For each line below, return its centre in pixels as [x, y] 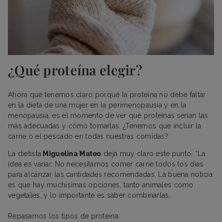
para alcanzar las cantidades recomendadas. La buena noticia [110, 175]
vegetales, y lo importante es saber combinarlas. [89, 195]
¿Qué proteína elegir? [75, 70]
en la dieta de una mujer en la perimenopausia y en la [97, 105]
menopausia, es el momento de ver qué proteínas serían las [108, 116]
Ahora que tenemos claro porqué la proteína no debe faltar [107, 95]
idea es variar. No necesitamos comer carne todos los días [106, 164]
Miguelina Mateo [71, 154]
